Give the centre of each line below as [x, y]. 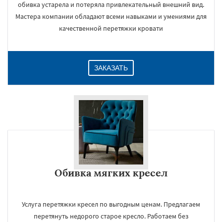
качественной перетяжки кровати [111, 28]
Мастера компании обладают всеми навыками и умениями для [111, 16]
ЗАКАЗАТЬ [111, 68]
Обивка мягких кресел [111, 173]
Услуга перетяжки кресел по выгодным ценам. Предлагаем [111, 204]
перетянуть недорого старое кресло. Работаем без [111, 216]
